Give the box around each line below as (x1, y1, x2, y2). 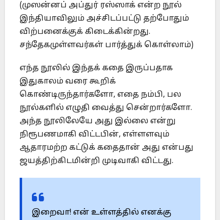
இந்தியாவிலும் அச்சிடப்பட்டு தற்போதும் (20, 14, 189, 24)
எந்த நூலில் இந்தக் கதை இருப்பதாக (20, 63, 173, 74)
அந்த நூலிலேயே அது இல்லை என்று (20, 116, 176, 127)
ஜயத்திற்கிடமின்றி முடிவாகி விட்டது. (20, 156, 173, 166)
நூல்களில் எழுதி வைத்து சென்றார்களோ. (20, 103, 192, 113)
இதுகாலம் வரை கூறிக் (20, 77, 116, 87)
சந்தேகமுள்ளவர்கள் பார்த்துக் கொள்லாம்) (20, 40, 193, 51)
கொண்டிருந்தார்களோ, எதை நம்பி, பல (20, 90, 181, 100)
